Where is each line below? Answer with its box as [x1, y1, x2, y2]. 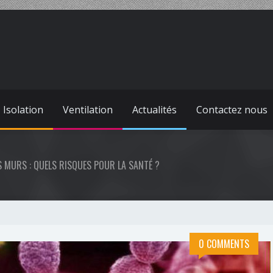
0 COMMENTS [199, 236, 249, 251]
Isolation [3, 103, 43, 116]
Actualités [132, 103, 177, 116]
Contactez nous [196, 103, 268, 116]
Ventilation [63, 103, 113, 116]
